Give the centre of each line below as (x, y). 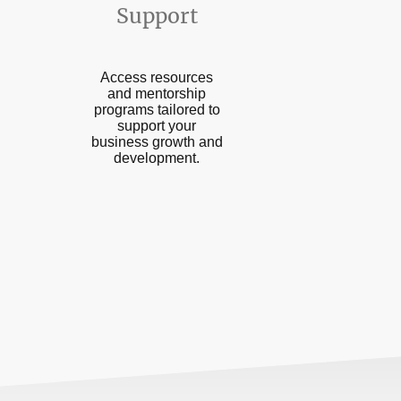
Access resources (157, 77)
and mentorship (157, 93)
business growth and (157, 141)
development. (157, 158)
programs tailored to (157, 109)
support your (157, 125)
